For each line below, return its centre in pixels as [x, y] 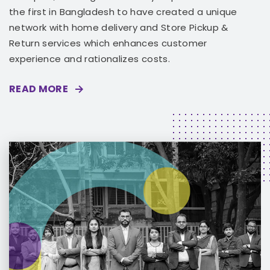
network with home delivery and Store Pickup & [119, 28]
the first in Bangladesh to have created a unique [123, 12]
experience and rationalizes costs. [89, 59]
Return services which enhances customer [108, 43]
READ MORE [39, 89]
